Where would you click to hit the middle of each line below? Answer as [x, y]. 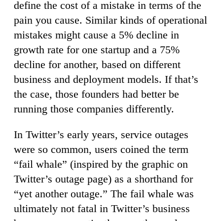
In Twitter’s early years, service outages [101, 134]
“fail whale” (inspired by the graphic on [101, 164]
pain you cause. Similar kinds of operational [110, 20]
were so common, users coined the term [101, 149]
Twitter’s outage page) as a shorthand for [103, 179]
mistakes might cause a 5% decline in [96, 35]
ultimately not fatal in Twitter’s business [102, 208]
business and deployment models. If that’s [106, 79]
